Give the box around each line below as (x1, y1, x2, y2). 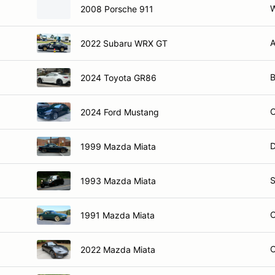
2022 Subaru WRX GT (80, 37, 168, 48)
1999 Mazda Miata (80, 141, 156, 152)
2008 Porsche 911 (80, 3, 153, 14)
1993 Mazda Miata (80, 175, 156, 186)
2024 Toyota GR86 (80, 72, 157, 83)
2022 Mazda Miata (80, 244, 155, 255)
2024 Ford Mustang (80, 106, 159, 117)
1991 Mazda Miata (80, 209, 155, 220)
